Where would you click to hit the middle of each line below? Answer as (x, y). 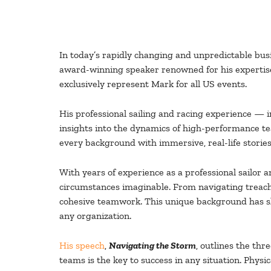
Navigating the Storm (152, 245)
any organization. (95, 215)
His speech (82, 245)
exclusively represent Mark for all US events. (153, 83)
